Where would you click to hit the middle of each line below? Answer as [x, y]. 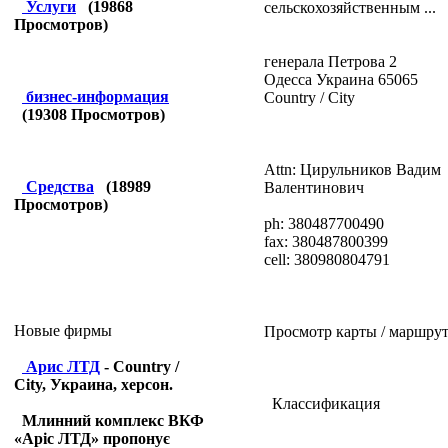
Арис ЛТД [63, 366]
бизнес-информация [97, 96]
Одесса [287, 79]
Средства [60, 186]
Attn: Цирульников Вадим [352, 169]
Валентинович [313, 187]
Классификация [321, 403]
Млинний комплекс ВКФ [113, 420]
